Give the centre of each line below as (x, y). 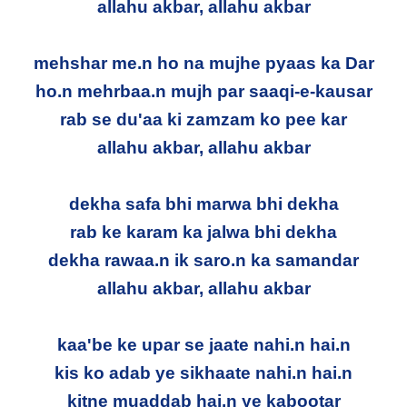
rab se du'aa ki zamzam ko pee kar (203, 119)
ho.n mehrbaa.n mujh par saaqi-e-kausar (203, 91)
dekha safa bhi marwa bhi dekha (203, 203)
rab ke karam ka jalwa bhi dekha (203, 232)
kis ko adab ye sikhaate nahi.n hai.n (203, 372)
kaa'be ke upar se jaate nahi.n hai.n (203, 344)
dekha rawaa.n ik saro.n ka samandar (203, 260)
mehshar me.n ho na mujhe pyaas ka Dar (203, 63)
